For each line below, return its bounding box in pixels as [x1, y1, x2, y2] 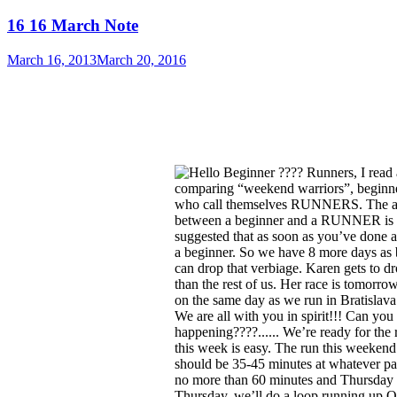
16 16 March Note [7, 16, 138, 35]
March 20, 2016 [97, 51, 186, 67]
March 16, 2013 [7, 51, 97, 67]
